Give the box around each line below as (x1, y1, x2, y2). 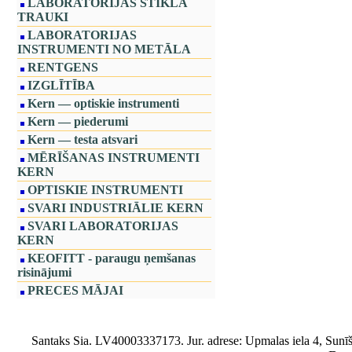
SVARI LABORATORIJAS (27, 219, 178, 233)
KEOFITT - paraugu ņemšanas (27, 251, 196, 265)
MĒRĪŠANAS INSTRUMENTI (27, 151, 200, 164)
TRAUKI (17, 10, 68, 24)
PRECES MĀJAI (27, 284, 123, 297)
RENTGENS (27, 60, 98, 74)
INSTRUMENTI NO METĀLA (17, 42, 191, 56)
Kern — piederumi (27, 115, 128, 128)
